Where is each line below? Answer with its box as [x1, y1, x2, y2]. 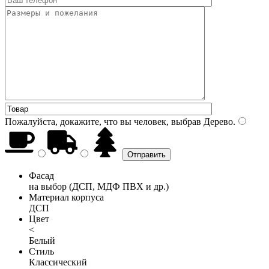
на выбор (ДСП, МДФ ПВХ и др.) [29, 181, 169, 192]
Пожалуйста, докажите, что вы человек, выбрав [5, 116, 201, 127]
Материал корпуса [29, 192, 104, 202]
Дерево [201, 116, 233, 127]
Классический [29, 256, 87, 267]
